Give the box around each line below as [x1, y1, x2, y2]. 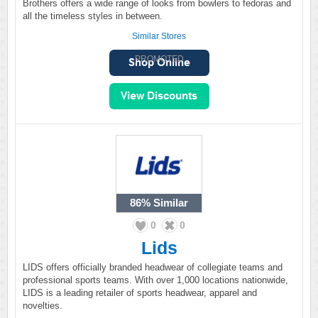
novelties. [23, 300, 62, 311]
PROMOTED [134, 54, 184, 63]
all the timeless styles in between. [23, 11, 163, 21]
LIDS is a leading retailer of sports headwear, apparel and [23, 287, 257, 298]
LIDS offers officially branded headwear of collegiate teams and [23, 262, 283, 273]
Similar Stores [132, 31, 186, 41]
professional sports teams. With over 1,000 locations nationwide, [23, 275, 288, 285]
